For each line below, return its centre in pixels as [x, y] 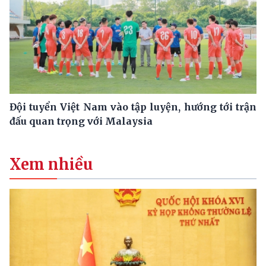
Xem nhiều [51, 165]
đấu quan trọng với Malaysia [81, 121]
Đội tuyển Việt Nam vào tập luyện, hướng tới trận [133, 107]
